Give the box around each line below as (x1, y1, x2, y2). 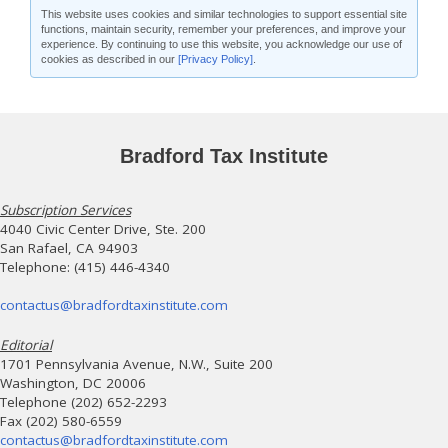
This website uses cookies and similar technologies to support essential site (41, 8, 407, 20)
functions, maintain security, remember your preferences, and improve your (41, 23, 406, 35)
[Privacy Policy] (178, 53, 253, 65)
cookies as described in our (41, 53, 178, 65)
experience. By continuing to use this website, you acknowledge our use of (41, 38, 402, 50)
